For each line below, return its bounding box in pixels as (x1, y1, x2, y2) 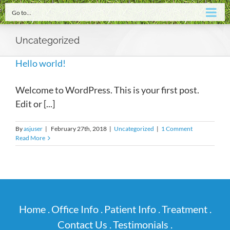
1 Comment (161, 125, 193, 132)
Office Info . (51, 203, 103, 215)
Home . (18, 203, 50, 215)
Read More (15, 134, 45, 142)
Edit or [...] (15, 98, 55, 109)
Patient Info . (104, 203, 160, 215)
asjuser (24, 125, 43, 132)
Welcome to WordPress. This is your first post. (15, 84, 199, 95)
